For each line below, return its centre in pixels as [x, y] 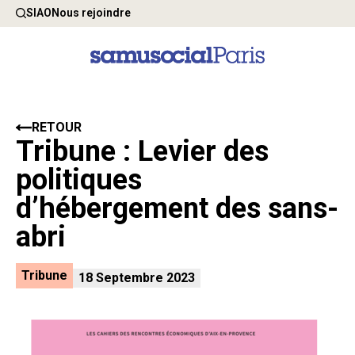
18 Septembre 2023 [137, 277]
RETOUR [57, 128]
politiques [79, 180]
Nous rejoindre [91, 13]
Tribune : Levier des [142, 151]
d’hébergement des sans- [177, 208]
